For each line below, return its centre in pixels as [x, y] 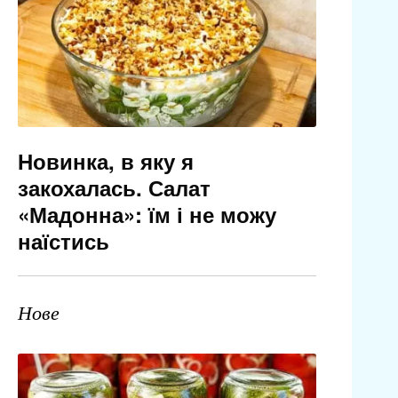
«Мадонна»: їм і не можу [147, 215]
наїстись [63, 241]
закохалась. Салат [114, 188]
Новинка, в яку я [105, 161]
